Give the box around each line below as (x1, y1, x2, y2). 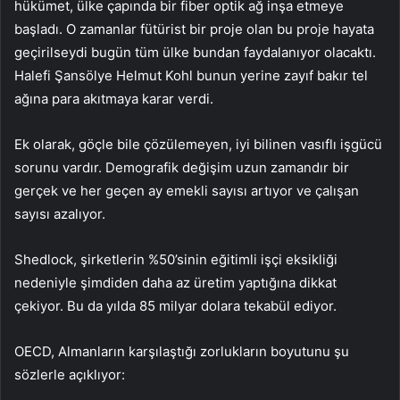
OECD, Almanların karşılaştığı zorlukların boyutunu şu (14, 342, 349, 360)
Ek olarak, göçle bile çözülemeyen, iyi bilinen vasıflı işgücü (14, 135, 382, 153)
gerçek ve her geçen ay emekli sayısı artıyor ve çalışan (14, 181, 359, 199)
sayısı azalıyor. (14, 204, 105, 222)
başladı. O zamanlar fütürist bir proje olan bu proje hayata (14, 20, 374, 37)
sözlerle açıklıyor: (14, 365, 125, 383)
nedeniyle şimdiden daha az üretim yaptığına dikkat (14, 273, 337, 291)
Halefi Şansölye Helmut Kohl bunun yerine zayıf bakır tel (14, 66, 368, 84)
